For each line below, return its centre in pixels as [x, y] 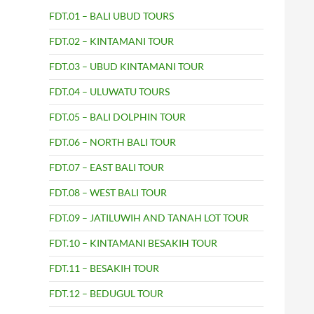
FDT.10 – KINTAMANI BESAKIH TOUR [133, 243]
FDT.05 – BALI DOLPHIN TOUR [117, 117]
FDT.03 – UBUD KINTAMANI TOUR [127, 67]
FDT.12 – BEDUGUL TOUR [106, 294]
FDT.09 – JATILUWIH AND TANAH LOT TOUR [149, 218]
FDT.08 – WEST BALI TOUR [108, 193]
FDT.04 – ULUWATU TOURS [109, 92]
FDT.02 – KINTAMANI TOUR [111, 41]
